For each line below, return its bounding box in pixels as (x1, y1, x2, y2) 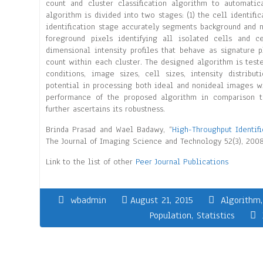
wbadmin (70, 194, 107, 207)
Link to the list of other (46, 156, 136, 167)
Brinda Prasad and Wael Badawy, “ (46, 124, 172, 135)
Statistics (197, 209, 235, 222)
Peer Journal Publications (136, 156, 229, 167)
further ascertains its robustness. (46, 103, 166, 114)
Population (150, 209, 192, 222)
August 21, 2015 (130, 194, 194, 207)
